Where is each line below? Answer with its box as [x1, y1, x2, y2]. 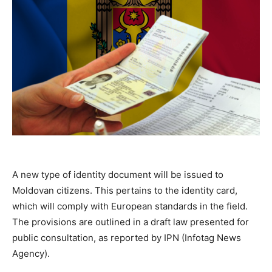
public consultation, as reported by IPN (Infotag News [12, 232, 241, 244]
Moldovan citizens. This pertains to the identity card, [12, 185, 237, 197]
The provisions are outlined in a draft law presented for [12, 216, 249, 228]
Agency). [12, 248, 50, 260]
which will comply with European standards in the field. [12, 200, 248, 212]
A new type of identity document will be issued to [12, 169, 223, 181]
